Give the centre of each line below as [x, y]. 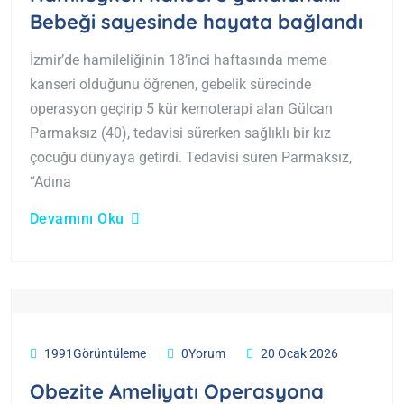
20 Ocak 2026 [299, 353]
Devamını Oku [77, 219]
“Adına [50, 182]
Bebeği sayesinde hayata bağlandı [196, 22]
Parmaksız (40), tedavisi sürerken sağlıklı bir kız [180, 133]
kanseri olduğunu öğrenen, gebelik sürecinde [170, 85]
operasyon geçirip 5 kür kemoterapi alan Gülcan [181, 109]
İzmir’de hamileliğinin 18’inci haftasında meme [178, 60]
